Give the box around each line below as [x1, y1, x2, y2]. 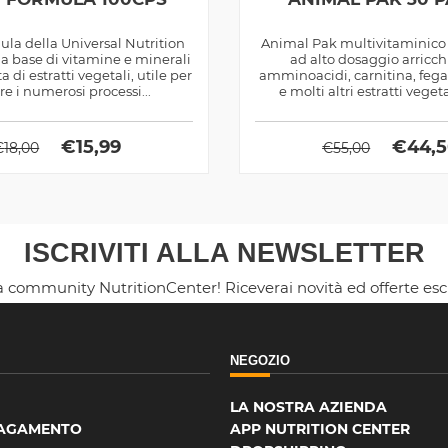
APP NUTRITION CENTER [230, 419, 411, 438]
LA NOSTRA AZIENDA [230, 397, 388, 416]
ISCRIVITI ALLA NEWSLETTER [23, 237, 425, 268]
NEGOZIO [230, 352, 291, 368]
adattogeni [354, 98, 428, 115]
